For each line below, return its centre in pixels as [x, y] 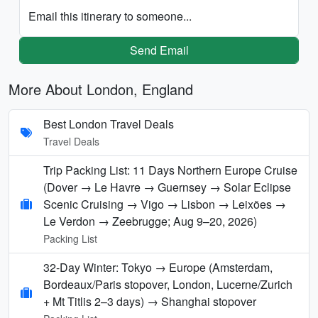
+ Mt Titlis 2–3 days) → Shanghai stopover [150, 301]
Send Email [159, 50]
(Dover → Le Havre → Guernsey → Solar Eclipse [167, 187]
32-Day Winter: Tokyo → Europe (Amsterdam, [158, 267]
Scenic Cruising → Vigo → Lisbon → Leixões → [165, 204]
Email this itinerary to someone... [110, 16]
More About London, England [101, 89]
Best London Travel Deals [109, 124]
